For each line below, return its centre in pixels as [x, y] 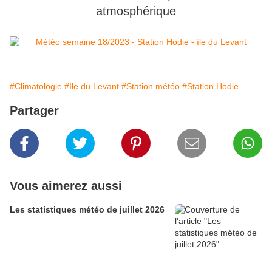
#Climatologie [36, 87]
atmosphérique [136, 11]
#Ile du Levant [92, 87]
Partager [34, 111]
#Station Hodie [210, 87]
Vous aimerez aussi [66, 186]
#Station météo [151, 87]
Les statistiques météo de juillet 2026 [87, 210]
